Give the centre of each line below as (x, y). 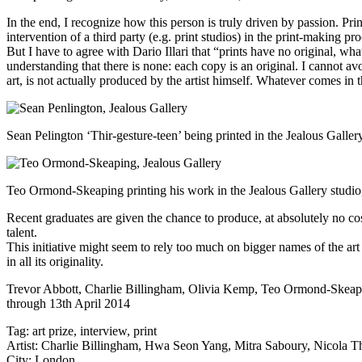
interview (103, 330)
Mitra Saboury (271, 345)
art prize (53, 330)
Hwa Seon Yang (186, 345)
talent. (22, 232)
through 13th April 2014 (68, 303)
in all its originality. (55, 261)
